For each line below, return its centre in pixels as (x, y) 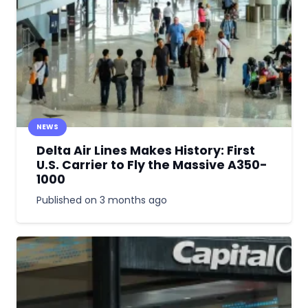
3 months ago (133, 200)
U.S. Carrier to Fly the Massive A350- (152, 165)
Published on (68, 200)
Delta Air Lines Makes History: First (145, 150)
